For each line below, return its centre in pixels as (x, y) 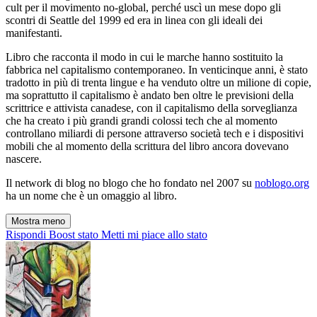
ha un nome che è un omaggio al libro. (91, 196)
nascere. (24, 159)
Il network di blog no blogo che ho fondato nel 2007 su (130, 183)
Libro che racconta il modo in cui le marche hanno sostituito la (144, 57)
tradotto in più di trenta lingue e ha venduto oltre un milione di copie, (158, 83)
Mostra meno (38, 221)
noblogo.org (282, 183)
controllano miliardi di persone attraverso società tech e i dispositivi (155, 134)
